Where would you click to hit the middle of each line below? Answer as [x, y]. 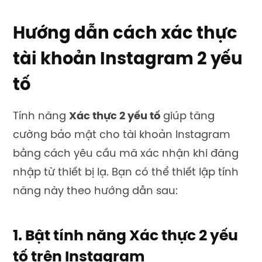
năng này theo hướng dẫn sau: [95, 191]
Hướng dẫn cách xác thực [125, 34]
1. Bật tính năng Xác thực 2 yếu [125, 237]
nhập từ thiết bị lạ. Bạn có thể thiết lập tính [126, 173]
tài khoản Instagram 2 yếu [128, 59]
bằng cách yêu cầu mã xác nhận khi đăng [126, 154]
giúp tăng [187, 116]
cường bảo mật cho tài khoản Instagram [122, 135]
